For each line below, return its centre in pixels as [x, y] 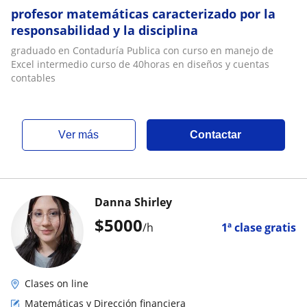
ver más [83, 135]
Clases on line [57, 283]
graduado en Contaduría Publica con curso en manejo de [142, 50]
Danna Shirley [133, 202]
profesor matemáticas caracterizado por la [143, 14]
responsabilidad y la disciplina [105, 30]
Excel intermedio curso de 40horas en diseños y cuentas [140, 64]
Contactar [216, 135]
